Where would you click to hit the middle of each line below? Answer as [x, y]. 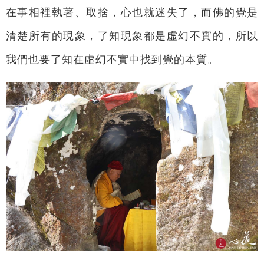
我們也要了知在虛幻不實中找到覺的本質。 [112, 59]
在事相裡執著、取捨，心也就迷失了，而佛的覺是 [132, 12]
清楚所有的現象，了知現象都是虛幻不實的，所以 [132, 36]
